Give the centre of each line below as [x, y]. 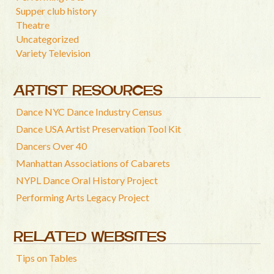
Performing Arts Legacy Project [83, 197]
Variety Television [54, 53]
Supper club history [57, 10]
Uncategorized [48, 39]
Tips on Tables [47, 257]
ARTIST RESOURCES [88, 90]
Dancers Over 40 [52, 146]
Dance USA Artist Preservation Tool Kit [99, 128]
